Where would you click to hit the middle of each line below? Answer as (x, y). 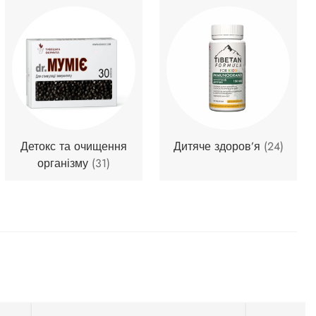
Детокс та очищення (74, 146)
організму (65, 163)
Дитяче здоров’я (218, 146)
